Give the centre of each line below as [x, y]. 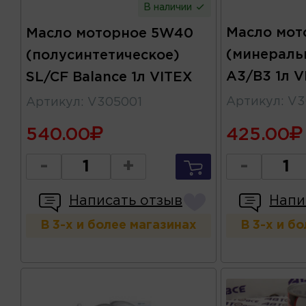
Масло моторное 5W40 [110, 33]
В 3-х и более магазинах [118, 225]
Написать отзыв [126, 200]
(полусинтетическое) [103, 55]
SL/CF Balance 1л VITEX [109, 77]
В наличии [169, 7]
